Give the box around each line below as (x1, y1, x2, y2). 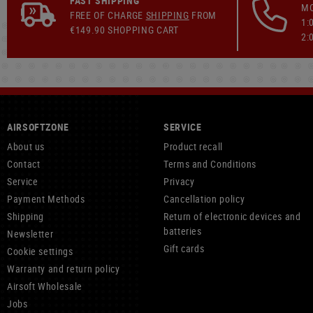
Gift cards (163, 242, 205, 255)
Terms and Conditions (163, 157, 256, 170)
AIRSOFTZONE (7, 120, 70, 133)
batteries (163, 224, 202, 238)
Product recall (163, 140, 223, 153)
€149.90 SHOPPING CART (70, 22, 179, 36)
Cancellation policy (163, 192, 245, 205)
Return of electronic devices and (163, 210, 301, 223)
